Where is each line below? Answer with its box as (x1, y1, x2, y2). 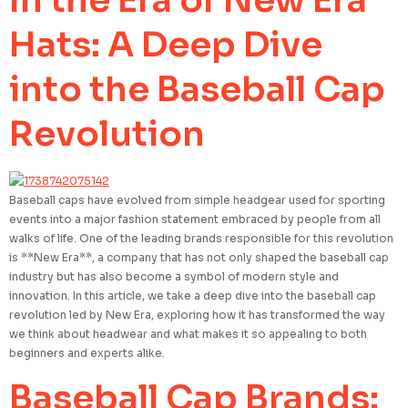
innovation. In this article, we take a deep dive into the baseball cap (9, 289, 376, 303)
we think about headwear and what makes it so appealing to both (9, 327, 367, 342)
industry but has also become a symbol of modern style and (9, 270, 339, 284)
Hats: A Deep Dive (9, 23, 322, 67)
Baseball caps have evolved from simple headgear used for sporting (9, 193, 385, 208)
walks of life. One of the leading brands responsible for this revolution (9, 231, 393, 246)
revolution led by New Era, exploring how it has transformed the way (9, 308, 385, 322)
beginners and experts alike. (9, 346, 165, 361)
